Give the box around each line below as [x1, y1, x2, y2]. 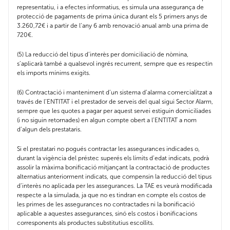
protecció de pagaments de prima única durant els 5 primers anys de [17, 13, 207, 21]
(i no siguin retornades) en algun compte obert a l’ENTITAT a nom [17, 117, 197, 124]
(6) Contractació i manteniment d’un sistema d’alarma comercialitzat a [17, 89, 212, 97]
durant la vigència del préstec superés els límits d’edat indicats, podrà [17, 155, 209, 162]
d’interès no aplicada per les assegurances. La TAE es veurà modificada [17, 182, 212, 190]
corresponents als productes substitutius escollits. [17, 219, 154, 227]
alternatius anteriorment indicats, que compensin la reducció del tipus [17, 173, 212, 181]
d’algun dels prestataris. [17, 126, 82, 133]
